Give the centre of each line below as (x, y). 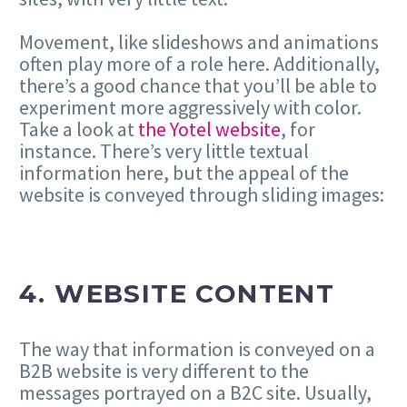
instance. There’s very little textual (164, 150)
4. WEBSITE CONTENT (177, 293)
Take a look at (79, 129)
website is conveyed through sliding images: (202, 194)
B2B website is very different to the (164, 371)
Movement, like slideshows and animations (199, 41)
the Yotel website (209, 129)
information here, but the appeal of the (184, 172)
